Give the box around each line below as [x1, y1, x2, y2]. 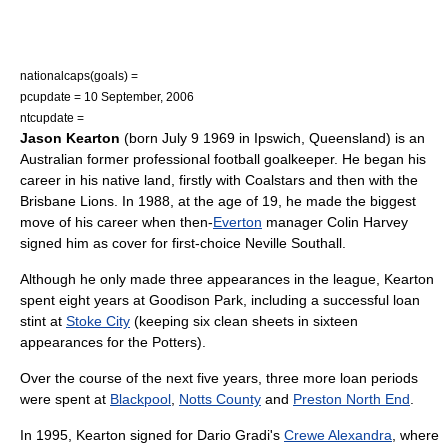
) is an [386, 130, 425, 146]
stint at [20, 313, 66, 329]
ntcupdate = [20, 111, 84, 124]
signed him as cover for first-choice [20, 235, 245, 251]
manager [262, 214, 327, 230]
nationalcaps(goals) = [20, 69, 138, 82]
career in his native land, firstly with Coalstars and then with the [20, 172, 418, 188]
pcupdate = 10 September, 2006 [20, 90, 194, 103]
